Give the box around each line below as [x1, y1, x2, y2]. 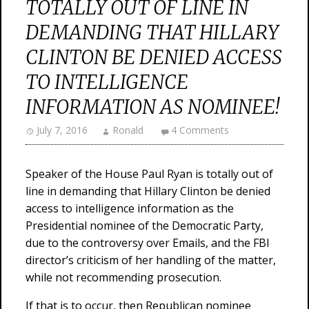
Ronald [112, 123, 143, 137]
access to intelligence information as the [26, 201, 234, 216]
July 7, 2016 [37, 123, 88, 137]
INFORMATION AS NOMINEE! [26, 94, 279, 119]
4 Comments [171, 123, 229, 137]
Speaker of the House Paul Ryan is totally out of [26, 166, 273, 181]
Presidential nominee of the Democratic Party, [26, 218, 263, 233]
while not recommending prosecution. [26, 270, 221, 285]
